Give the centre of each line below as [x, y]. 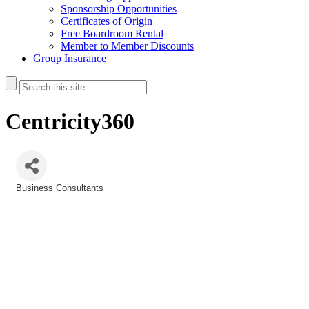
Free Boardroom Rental [112, 33]
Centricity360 [70, 122]
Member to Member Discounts [127, 46]
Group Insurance [70, 58]
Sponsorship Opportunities [119, 9]
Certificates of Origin [107, 21]
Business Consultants [60, 188]
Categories [37, 197]
